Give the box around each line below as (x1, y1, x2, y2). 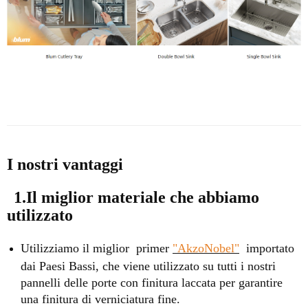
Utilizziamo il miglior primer (21, 241, 173, 255)
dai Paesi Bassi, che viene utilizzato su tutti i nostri (21, 258, 276, 272)
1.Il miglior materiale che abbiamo (14, 188, 259, 206)
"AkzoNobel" (173, 241, 239, 255)
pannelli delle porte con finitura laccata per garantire (21, 275, 283, 288)
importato (239, 241, 294, 255)
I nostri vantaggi (7, 155, 123, 173)
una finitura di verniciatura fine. (21, 291, 180, 305)
